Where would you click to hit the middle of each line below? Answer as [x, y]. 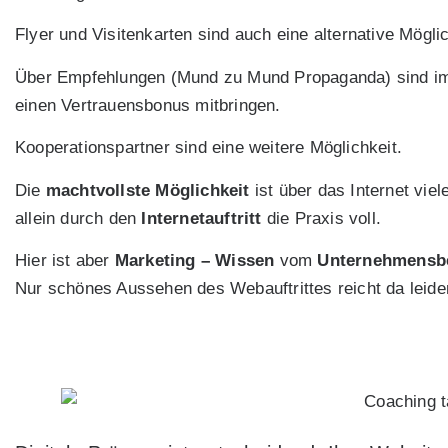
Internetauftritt [201, 218]
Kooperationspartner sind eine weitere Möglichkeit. [208, 148]
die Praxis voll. [321, 218]
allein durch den [78, 218]
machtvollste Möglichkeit [147, 190]
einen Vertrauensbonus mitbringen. [148, 105]
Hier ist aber [65, 261]
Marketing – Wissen [194, 261]
